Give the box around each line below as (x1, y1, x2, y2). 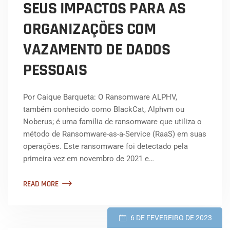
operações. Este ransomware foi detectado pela (23, 142, 188, 151)
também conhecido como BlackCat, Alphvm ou (23, 105, 184, 114)
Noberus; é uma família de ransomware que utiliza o (23, 117, 202, 127)
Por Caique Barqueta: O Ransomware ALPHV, (23, 92, 177, 102)
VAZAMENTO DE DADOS (23, 39, 170, 61)
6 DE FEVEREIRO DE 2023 (130, 214, 212, 222)
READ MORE (23, 179, 59, 189)
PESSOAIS (23, 60, 87, 81)
